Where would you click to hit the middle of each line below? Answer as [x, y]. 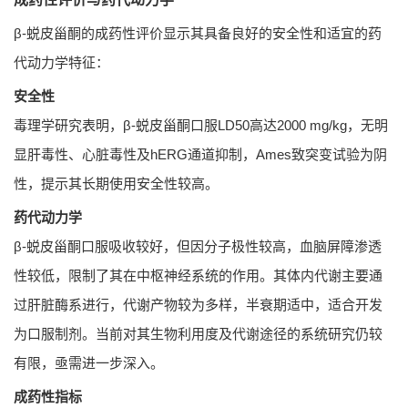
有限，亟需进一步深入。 [89, 363]
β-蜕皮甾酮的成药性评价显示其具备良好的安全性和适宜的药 [198, 34]
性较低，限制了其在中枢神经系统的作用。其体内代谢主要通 [198, 276]
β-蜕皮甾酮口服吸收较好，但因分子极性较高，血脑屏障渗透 [198, 247]
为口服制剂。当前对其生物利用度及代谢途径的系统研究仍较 [198, 334]
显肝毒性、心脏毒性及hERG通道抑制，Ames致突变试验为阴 [200, 155]
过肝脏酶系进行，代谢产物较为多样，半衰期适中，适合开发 [198, 305]
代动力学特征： [61, 63]
